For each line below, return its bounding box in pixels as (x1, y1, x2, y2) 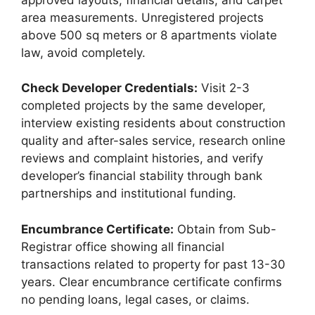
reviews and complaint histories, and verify (21, 151, 263, 166)
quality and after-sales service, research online (21, 134, 285, 148)
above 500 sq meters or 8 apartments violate (21, 27, 277, 42)
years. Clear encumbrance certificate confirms (21, 274, 282, 289)
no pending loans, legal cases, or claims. (21, 292, 250, 307)
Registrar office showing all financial (21, 239, 224, 254)
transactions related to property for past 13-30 (21, 257, 285, 271)
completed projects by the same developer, (21, 98, 266, 113)
